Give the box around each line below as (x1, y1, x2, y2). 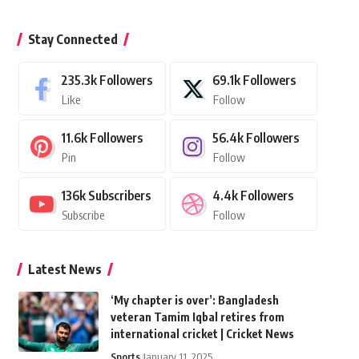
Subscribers (87, 188, 151, 204)
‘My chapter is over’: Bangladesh (110, 293, 279, 308)
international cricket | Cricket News (110, 327, 294, 341)
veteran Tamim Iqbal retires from (110, 310, 284, 325)
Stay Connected (27, 31, 118, 48)
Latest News (27, 261, 102, 278)
